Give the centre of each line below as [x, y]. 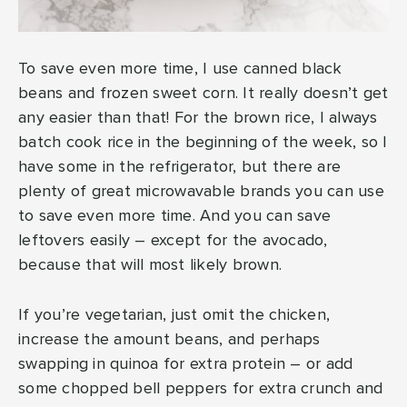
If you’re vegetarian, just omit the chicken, [174, 316]
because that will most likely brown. [150, 266]
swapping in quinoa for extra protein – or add [186, 365]
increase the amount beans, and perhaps [169, 340]
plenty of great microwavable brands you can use [201, 192]
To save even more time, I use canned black [180, 69]
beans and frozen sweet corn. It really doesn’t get [203, 94]
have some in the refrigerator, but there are [179, 168]
